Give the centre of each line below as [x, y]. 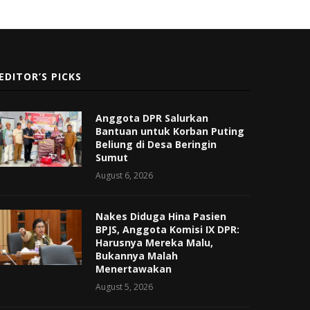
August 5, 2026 [125, 286]
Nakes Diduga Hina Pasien [161, 216]
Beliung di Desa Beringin [156, 144]
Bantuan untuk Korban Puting [170, 131]
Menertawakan [134, 268]
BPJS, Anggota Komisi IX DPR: [168, 229]
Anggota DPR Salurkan [152, 118]
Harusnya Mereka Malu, [155, 242]
